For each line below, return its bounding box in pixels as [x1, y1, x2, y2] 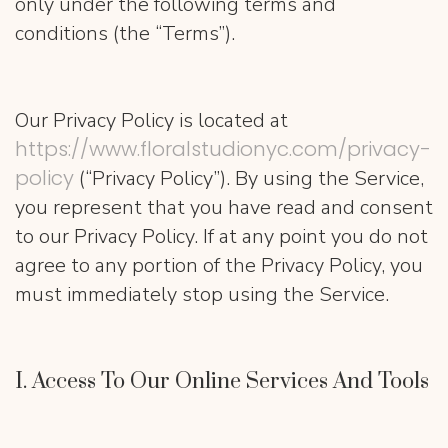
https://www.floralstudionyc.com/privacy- [15, 135, 431, 163]
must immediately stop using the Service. [15, 281, 389, 308]
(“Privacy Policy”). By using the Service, [79, 165, 424, 192]
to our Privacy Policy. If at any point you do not [15, 223, 428, 250]
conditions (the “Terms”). [15, 20, 235, 47]
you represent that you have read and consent [15, 194, 433, 221]
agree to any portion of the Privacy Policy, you [15, 252, 423, 279]
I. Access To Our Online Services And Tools [15, 368, 429, 395]
